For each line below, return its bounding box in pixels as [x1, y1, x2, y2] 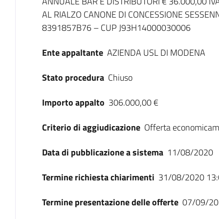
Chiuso [108, 71, 132, 84]
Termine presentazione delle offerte [42, 196, 178, 209]
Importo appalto [42, 96, 105, 109]
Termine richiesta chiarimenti [42, 171, 154, 184]
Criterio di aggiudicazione [42, 121, 140, 134]
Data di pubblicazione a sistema [42, 146, 163, 159]
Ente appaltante [42, 46, 103, 59]
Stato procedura [42, 71, 104, 84]
